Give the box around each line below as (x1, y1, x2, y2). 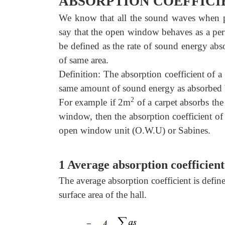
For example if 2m (59, 97, 131, 107)
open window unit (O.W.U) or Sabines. (59, 125, 210, 136)
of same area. (59, 55, 108, 65)
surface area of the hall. (59, 189, 147, 200)
